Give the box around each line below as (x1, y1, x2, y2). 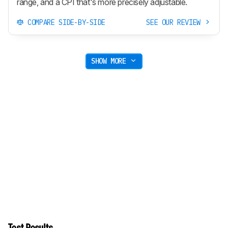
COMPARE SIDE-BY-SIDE (23, 17, 105, 27)
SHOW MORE (91, 56, 130, 66)
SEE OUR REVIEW (146, 17, 205, 27)
